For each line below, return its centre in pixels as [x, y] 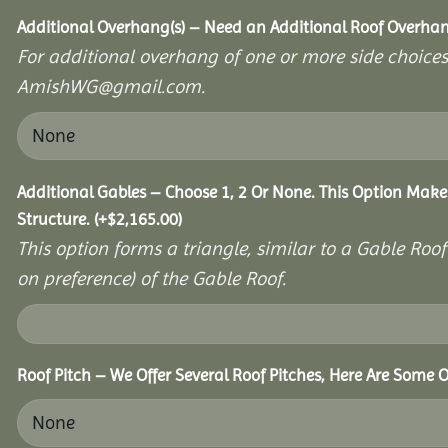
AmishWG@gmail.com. [111, 87]
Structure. [55, 219]
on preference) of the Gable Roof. [151, 279]
